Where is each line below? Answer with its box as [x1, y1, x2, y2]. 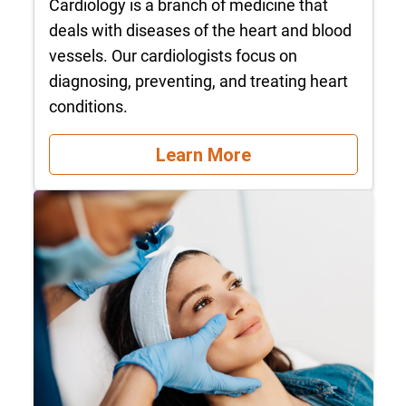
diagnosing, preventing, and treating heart [48, 72, 348, 92]
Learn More [155, 143, 251, 166]
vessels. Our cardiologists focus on [48, 46, 297, 66]
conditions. [48, 97, 128, 117]
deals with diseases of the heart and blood [48, 21, 352, 41]
